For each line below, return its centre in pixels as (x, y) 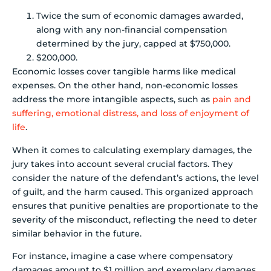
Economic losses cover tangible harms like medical (124, 72)
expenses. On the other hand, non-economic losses (125, 86)
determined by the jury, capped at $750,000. (133, 44)
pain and (232, 100)
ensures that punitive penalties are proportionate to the (135, 205)
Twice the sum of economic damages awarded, (140, 16)
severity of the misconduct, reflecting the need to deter (135, 219)
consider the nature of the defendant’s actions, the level (135, 178)
